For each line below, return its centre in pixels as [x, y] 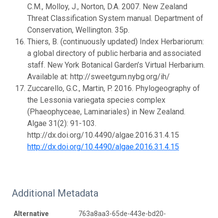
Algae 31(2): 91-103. [62, 123]
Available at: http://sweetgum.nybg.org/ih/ [99, 76]
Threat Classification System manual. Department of [115, 18]
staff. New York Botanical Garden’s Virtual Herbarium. [116, 65]
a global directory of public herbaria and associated [114, 53]
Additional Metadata [55, 193]
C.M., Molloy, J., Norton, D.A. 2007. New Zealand [107, 6]
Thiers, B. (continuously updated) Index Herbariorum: [116, 41]
